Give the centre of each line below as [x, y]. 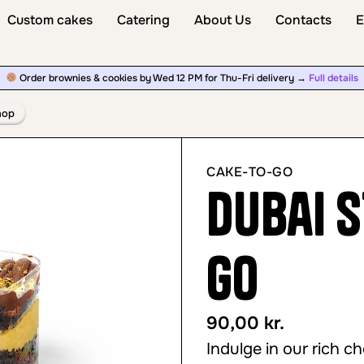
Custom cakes [50, 20]
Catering [143, 20]
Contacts [303, 20]
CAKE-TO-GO [249, 172]
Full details [333, 78]
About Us [222, 20]
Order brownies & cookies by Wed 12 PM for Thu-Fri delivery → [162, 78]
